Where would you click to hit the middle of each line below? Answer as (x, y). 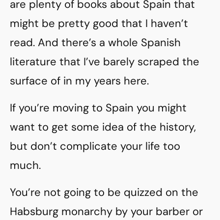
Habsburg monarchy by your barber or (106, 211)
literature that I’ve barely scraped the (105, 62)
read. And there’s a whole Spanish (95, 42)
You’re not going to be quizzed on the (104, 192)
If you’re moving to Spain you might (98, 108)
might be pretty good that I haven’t (99, 23)
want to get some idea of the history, (103, 127)
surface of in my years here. (79, 81)
